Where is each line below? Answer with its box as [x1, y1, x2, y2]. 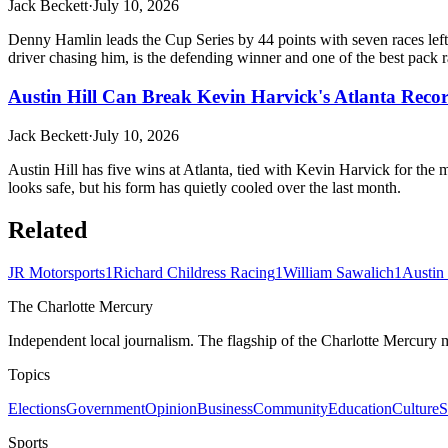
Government [66, 399, 145, 417]
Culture [392, 399, 439, 417]
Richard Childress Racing [113, 263, 275, 281]
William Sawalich [283, 263, 394, 281]
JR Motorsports [8, 263, 105, 281]
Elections [8, 399, 66, 417]
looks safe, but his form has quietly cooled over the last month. [8, 178, 401, 196]
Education [328, 399, 392, 417]
